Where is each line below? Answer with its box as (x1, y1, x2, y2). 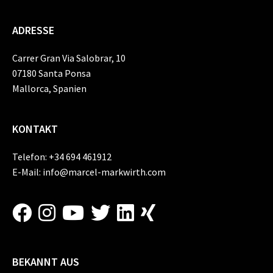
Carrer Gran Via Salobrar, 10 (12, 52, 126, 64)
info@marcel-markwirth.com (43, 166, 166, 178)
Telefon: (12, 151, 49, 163)
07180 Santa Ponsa (12, 67, 91, 79)
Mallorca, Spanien (12, 82, 87, 94)
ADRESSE (12, 23, 54, 37)
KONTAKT (12, 122, 58, 136)
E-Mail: (12, 166, 43, 178)
